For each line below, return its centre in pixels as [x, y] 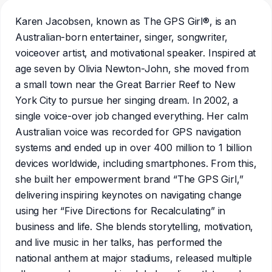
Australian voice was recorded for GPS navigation [128, 132]
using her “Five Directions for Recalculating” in [121, 211]
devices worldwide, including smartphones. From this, [136, 163]
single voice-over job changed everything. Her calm [132, 116]
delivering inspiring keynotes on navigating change [128, 195]
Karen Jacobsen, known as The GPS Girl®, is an [126, 21]
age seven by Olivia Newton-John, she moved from [132, 69]
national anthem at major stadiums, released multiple [134, 258]
